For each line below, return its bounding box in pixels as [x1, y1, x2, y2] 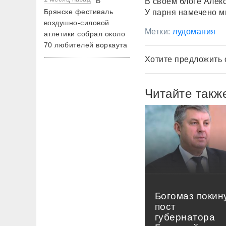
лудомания [173, 27, 216, 36]
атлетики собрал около [44, 30, 126, 38]
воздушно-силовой [44, 19, 109, 27]
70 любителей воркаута [44, 41, 128, 49]
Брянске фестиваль [44, 8, 114, 16]
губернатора [155, 212, 215, 222]
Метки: [145, 27, 173, 36]
